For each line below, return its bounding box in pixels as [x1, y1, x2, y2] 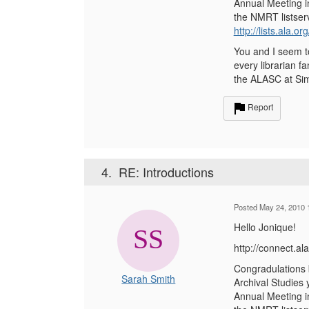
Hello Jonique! [233, 220, 296, 234]
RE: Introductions [119, 163, 214, 181]
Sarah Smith [121, 272, 176, 286]
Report [247, 101, 273, 113]
